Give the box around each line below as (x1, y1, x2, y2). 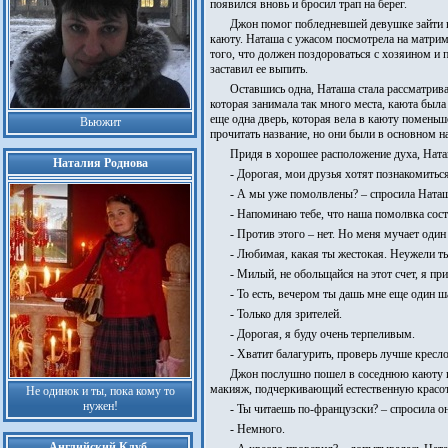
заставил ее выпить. (210, 62, 308, 76)
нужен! (82, 399, 118, 413)
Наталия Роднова (52, 156, 148, 170)
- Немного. (230, 422, 285, 436)
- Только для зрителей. (230, 307, 342, 321)
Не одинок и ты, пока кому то (25, 384, 175, 398)
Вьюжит (79, 115, 121, 129)
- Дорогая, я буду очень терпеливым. (230, 327, 415, 341)
